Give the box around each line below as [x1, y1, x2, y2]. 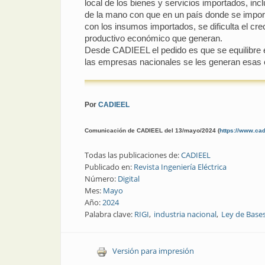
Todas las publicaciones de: [85, 150, 181, 161]
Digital [118, 173, 140, 185]
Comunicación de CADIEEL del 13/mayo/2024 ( [85, 127, 219, 134]
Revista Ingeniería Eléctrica [134, 161, 227, 173]
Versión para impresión [112, 245, 194, 257]
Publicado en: [85, 161, 134, 173]
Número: [85, 173, 118, 185]
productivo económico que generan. [85, 33, 222, 43]
